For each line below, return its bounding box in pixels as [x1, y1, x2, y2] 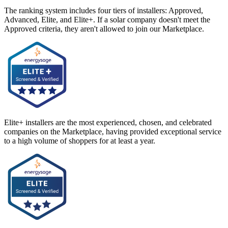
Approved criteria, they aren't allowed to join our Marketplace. [4, 24, 204, 33]
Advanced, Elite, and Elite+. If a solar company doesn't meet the [4, 15, 210, 24]
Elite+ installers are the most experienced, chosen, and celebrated [4, 118, 212, 127]
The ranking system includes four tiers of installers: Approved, [4, 6, 203, 15]
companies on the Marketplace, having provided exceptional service [4, 127, 221, 136]
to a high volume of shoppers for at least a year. [4, 136, 155, 145]
